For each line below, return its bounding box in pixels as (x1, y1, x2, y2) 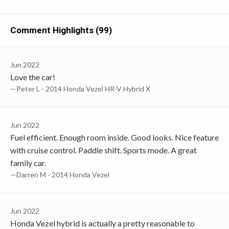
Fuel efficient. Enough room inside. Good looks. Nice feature (10, 132, 219, 142)
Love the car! (10, 72, 55, 82)
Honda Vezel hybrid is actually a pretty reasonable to (10, 218, 195, 228)
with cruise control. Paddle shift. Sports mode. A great (10, 145, 197, 155)
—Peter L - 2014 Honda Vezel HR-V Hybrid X (10, 84, 150, 93)
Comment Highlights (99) (10, 25, 112, 35)
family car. (10, 157, 46, 168)
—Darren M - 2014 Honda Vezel (10, 170, 109, 179)
